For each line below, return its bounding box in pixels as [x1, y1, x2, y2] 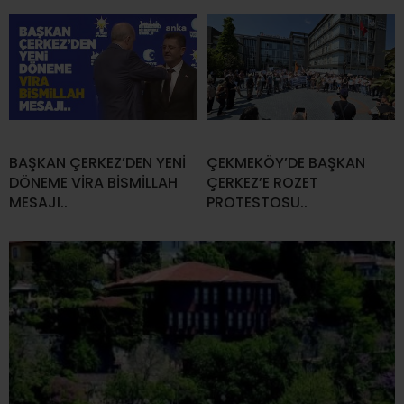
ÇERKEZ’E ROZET [207, 171, 318, 193]
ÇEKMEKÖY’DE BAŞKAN [207, 151, 365, 173]
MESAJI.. [9, 191, 68, 213]
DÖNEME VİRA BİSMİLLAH [9, 171, 178, 193]
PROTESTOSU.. [207, 191, 308, 213]
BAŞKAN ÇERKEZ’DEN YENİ [9, 151, 186, 173]
